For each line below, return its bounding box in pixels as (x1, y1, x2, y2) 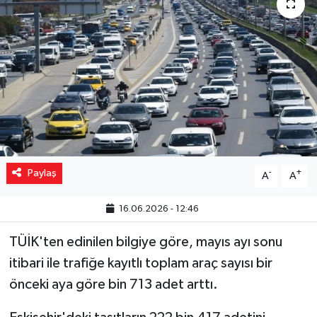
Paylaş (27, 167, 57, 178)
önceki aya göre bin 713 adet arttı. (8, 277, 218, 292)
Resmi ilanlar (38, 55, 112, 67)
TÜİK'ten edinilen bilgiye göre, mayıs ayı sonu (8, 234, 282, 249)
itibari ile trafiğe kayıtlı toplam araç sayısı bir (8, 255, 272, 270)
